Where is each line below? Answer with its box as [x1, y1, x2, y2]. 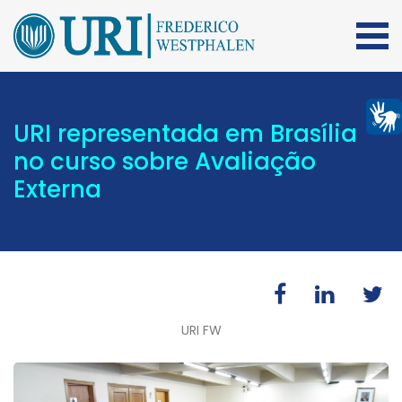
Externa [13, 172, 101, 205]
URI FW [180, 321, 222, 339]
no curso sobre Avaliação [13, 144, 316, 178]
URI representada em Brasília [13, 117, 357, 150]
